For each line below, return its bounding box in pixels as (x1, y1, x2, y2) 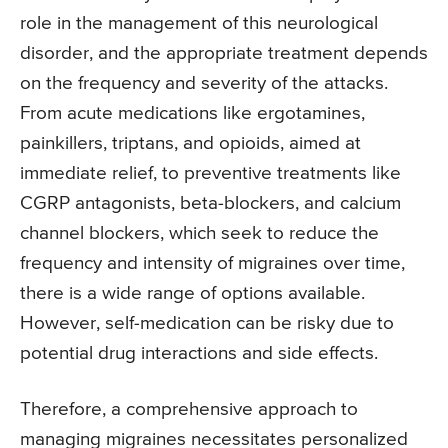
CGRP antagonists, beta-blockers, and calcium (20, 194, 401, 214)
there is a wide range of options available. (20, 284, 365, 304)
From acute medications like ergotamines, (20, 104, 365, 124)
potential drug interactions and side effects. (20, 344, 378, 364)
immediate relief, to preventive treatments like (20, 164, 401, 184)
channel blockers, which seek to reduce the (20, 224, 379, 244)
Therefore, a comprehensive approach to (20, 400, 358, 420)
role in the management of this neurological (20, 14, 378, 34)
